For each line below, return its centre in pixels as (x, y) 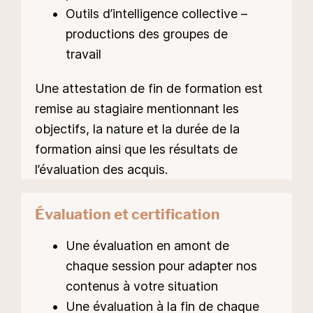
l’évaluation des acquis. (101, 170)
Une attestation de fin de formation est (149, 89)
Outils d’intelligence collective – (156, 14)
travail (83, 54)
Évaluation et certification (128, 214)
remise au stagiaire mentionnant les (137, 109)
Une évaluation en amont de (147, 245)
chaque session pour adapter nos (161, 265)
